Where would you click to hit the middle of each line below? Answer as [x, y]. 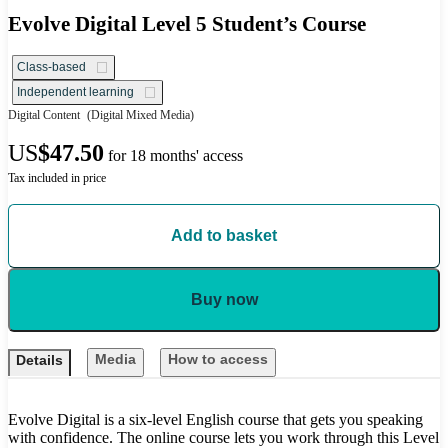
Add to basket [224, 236]
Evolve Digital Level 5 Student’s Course [187, 23]
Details [39, 360]
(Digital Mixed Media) [139, 115]
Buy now [224, 300]
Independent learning [75, 92]
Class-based [51, 67]
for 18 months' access [175, 156]
